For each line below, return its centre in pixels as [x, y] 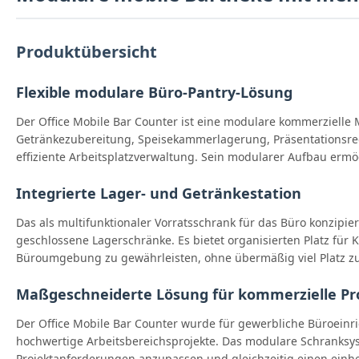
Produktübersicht [87, 52]
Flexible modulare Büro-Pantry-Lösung [154, 93]
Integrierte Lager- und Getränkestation [159, 194]
